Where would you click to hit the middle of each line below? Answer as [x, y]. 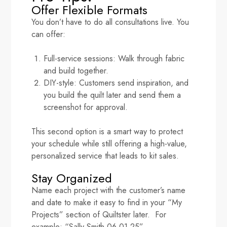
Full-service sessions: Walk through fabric [114, 58]
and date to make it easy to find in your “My [107, 202]
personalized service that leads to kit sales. [105, 156]
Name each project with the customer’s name [109, 190]
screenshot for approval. [86, 107]
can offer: [49, 34]
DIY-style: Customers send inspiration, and [116, 83]
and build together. [76, 70]
